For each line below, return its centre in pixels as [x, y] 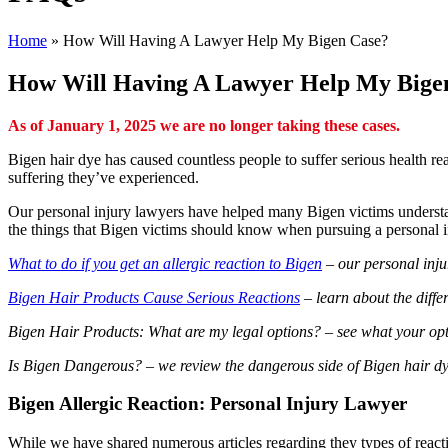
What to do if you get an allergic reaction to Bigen [165, 263]
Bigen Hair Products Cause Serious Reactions [154, 297]
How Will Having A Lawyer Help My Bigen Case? [225, 40]
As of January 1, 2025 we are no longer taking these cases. [204, 125]
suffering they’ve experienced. [103, 177]
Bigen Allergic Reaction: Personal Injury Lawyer [207, 404]
